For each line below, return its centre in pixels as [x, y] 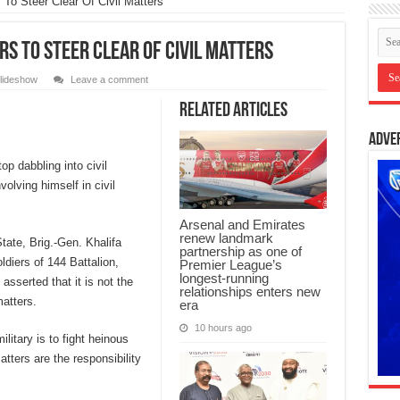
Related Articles [233, 112]
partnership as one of [240, 252]
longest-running [224, 279]
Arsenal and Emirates [242, 225]
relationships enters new [250, 292]
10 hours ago [223, 328]
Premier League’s [230, 265]
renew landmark [226, 238]
